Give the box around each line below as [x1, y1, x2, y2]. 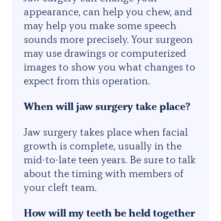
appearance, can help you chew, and [24, 5, 192, 18]
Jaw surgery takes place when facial [24, 125, 188, 138]
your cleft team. [24, 181, 97, 193]
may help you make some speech [24, 19, 177, 32]
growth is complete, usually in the [24, 139, 182, 152]
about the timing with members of [24, 167, 184, 180]
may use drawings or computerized [24, 46, 186, 59]
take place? [136, 100, 190, 112]
